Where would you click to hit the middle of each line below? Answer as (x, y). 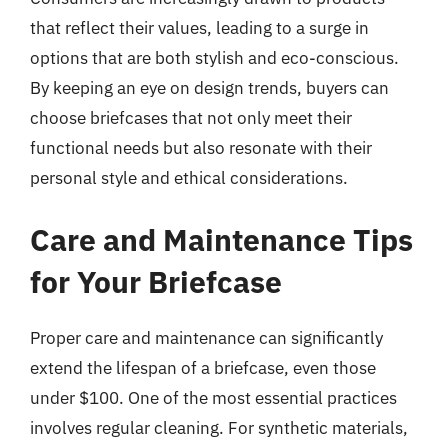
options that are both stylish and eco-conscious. (214, 58)
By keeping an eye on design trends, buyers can (209, 88)
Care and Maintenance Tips (221, 239)
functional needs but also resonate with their (201, 148)
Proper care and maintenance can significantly (206, 337)
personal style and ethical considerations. (189, 178)
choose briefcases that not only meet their (191, 118)
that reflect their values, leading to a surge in (199, 28)
